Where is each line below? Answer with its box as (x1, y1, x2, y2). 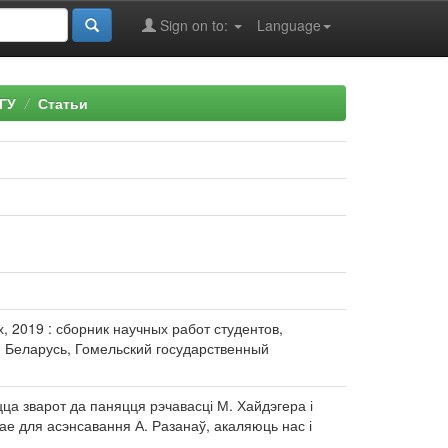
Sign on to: (156, 15, 232, 35)
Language (257, 15, 321, 35)
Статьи (38, 93, 88, 113)
